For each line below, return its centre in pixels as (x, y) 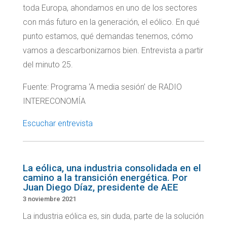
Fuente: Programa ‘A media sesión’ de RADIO (102, 87)
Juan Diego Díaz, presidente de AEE (100, 187)
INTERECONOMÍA (54, 101)
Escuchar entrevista (58, 124)
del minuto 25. (48, 65)
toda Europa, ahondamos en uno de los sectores (110, 8)
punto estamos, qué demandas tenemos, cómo (108, 36)
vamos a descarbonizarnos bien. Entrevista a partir (113, 51)
